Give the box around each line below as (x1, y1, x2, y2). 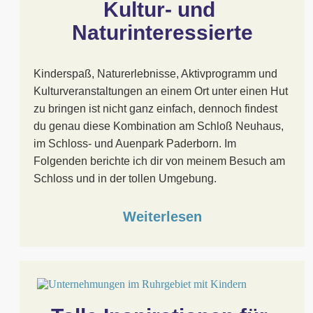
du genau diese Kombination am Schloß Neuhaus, (34, 120, 284, 132)
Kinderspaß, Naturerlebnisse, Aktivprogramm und (34, 68, 277, 80)
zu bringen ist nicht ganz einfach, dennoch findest (34, 103, 277, 115)
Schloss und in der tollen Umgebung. (34, 173, 217, 184)
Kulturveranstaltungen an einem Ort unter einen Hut (34, 85, 288, 97)
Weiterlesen (122, 209, 202, 224)
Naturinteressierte (71, 21, 253, 44)
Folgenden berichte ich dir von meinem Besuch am (34, 155, 285, 167)
